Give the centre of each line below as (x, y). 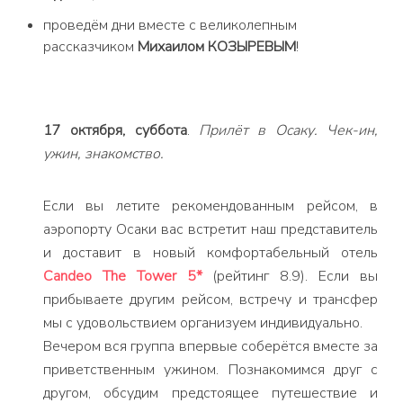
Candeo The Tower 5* (123, 276)
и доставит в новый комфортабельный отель (210, 253)
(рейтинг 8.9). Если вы (290, 276)
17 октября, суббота (115, 130)
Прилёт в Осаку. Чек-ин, (289, 130)
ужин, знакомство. (103, 154)
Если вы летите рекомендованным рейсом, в (210, 206)
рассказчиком (90, 47)
